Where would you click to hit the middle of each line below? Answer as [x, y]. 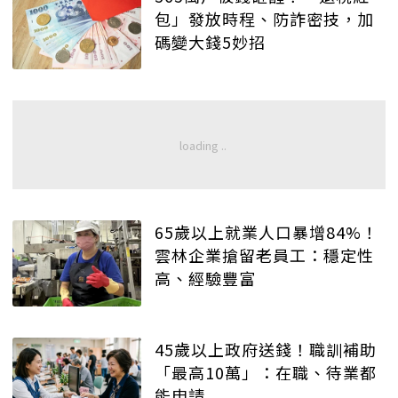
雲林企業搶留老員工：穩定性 [264, 255]
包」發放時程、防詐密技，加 [264, 18]
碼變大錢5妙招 [210, 41]
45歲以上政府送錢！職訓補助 [266, 350]
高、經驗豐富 [205, 279]
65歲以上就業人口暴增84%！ [267, 232]
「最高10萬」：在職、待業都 [266, 373]
